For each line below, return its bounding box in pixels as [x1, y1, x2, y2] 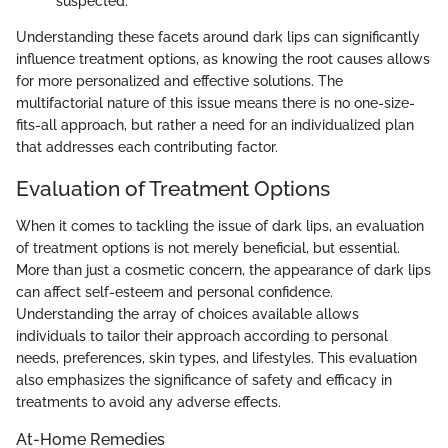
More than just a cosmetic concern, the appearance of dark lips [16, 262, 431, 279]
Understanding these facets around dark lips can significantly [16, 28, 420, 45]
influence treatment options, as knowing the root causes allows [16, 50, 430, 67]
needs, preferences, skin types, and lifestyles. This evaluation [16, 350, 417, 367]
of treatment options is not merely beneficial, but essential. [16, 240, 400, 257]
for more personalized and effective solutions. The [16, 72, 343, 89]
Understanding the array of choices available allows [16, 306, 359, 323]
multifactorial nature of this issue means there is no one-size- [16, 94, 415, 111]
